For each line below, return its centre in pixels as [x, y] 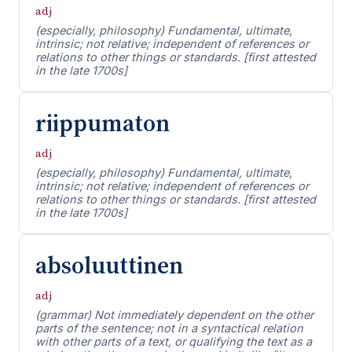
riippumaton [103, 123]
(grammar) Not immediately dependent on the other [174, 315]
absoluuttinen [109, 265]
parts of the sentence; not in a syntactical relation [169, 328]
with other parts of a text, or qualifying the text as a [174, 341]
